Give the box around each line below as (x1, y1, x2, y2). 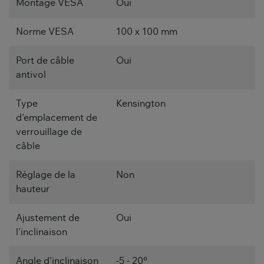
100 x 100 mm (116, 27, 177, 37)
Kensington (116, 98, 166, 108)
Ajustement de (16, 213, 80, 223)
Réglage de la (16, 170, 75, 180)
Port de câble (16, 55, 74, 65)
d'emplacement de (16, 113, 97, 123)
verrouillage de (16, 127, 82, 137)
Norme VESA (16, 27, 74, 37)
